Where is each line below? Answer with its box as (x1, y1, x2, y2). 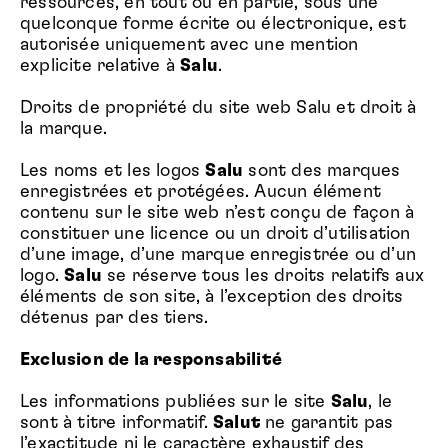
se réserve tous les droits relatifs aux (102, 267, 425, 285)
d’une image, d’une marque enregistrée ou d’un (20, 246, 417, 264)
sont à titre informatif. (20, 414, 213, 432)
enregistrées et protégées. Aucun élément (20, 183, 382, 201)
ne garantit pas (265, 414, 394, 432)
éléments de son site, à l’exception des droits (20, 288, 404, 306)
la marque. (20, 120, 107, 138)
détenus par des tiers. (20, 309, 209, 327)
